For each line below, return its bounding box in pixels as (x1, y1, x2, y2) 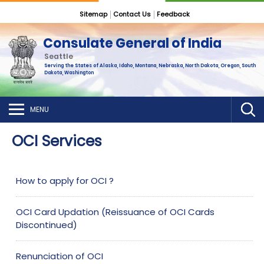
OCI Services (12, 131, 102, 151)
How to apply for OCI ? (16, 174, 114, 187)
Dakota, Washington (44, 70, 94, 77)
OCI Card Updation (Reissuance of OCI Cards (16, 206, 215, 218)
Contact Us (113, 9, 151, 19)
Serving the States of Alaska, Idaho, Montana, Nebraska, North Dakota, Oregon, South (44, 62, 256, 70)
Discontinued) (16, 219, 78, 231)
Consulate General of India (43, 34, 222, 53)
